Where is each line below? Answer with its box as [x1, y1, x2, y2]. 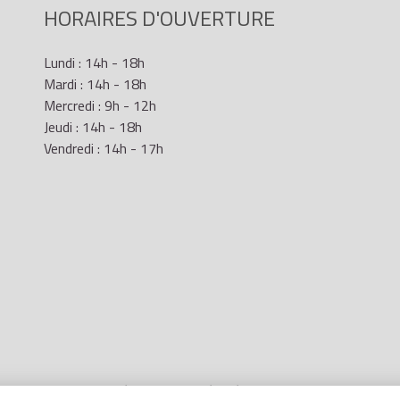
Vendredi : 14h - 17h [44, 137, 163, 160]
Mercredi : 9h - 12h [44, 95, 156, 117]
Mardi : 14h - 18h [44, 73, 146, 96]
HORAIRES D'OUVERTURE [44, 2, 275, 35]
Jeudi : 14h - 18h [44, 116, 142, 138]
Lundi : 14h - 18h [44, 52, 145, 74]
